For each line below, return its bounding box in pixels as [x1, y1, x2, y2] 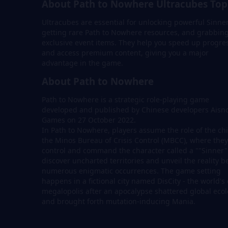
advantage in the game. [42, 58, 123, 68]
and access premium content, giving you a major [42, 48, 209, 58]
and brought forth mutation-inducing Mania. [42, 196, 195, 207]
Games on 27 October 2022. [42, 115, 138, 125]
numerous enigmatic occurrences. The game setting [42, 166, 221, 176]
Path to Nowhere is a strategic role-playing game [42, 95, 209, 105]
